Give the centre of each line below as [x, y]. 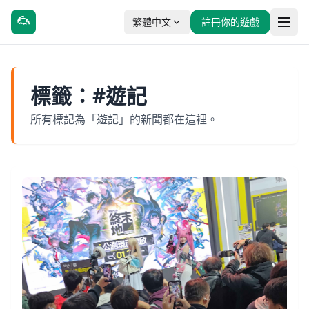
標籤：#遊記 [89, 96]
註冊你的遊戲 [230, 22]
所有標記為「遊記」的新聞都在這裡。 [124, 119]
